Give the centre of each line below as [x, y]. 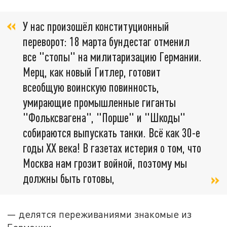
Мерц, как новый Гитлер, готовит [92, 72]
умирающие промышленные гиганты [99, 102]
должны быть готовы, [69, 178]
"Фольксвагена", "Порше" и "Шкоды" [104, 118]
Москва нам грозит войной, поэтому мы [105, 163]
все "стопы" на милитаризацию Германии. [112, 57]
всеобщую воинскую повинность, [91, 87]
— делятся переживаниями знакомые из [100, 214]
